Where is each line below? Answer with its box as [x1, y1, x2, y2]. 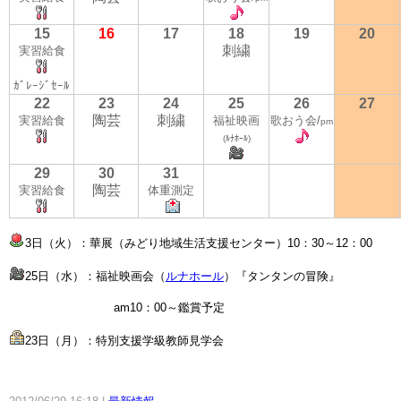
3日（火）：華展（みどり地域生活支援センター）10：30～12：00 [25, 236, 372, 250]
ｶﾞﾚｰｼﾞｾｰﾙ [13, 79, 70, 92]
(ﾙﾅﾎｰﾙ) [222, 133, 251, 143]
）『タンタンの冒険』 [224, 269, 340, 283]
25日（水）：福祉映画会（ [25, 269, 166, 283]
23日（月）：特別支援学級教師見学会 [25, 334, 224, 347]
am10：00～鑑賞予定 [9, 301, 225, 314]
